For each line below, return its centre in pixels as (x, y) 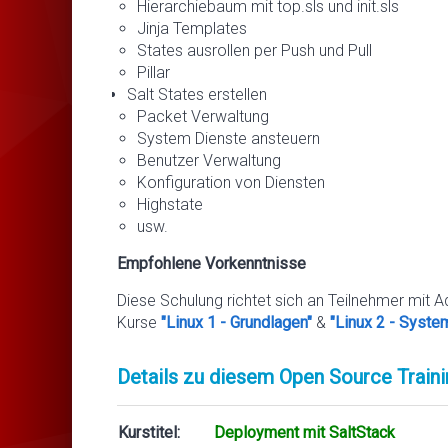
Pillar (153, 72)
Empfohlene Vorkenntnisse (211, 263)
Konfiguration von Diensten (231, 182)
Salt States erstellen (197, 94)
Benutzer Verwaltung (209, 160)
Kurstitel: (149, 432)
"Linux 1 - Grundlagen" (236, 322)
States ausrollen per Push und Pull (254, 50)
